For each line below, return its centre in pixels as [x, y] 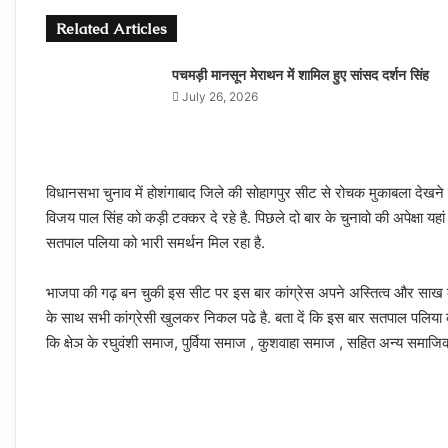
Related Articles [111, 28]
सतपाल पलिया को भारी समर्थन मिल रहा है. [155, 242]
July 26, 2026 [219, 96]
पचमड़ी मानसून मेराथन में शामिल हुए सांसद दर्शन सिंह [300, 75]
